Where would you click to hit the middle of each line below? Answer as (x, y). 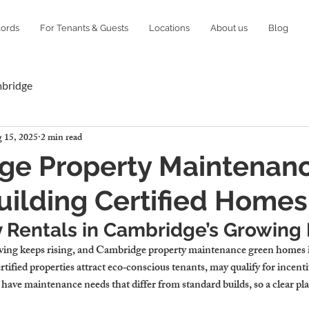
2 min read (61, 138)
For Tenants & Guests (84, 28)
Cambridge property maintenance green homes (201, 251)
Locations (169, 28)
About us (229, 28)
